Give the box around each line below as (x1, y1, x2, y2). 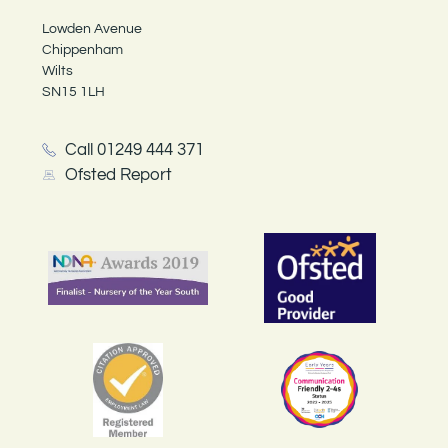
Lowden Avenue (42, 22, 143, 37)
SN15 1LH (42, 85, 106, 100)
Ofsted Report (64, 165, 172, 184)
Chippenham (42, 43, 124, 58)
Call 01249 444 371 (64, 140, 204, 159)
